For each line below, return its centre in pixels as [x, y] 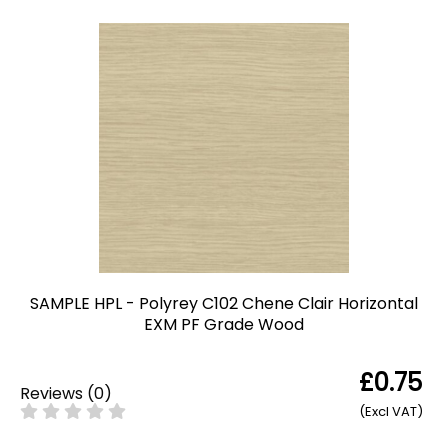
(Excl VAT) [391, 412]
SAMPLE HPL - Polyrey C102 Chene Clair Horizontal [224, 304]
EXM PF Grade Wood [224, 325]
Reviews [51, 393]
